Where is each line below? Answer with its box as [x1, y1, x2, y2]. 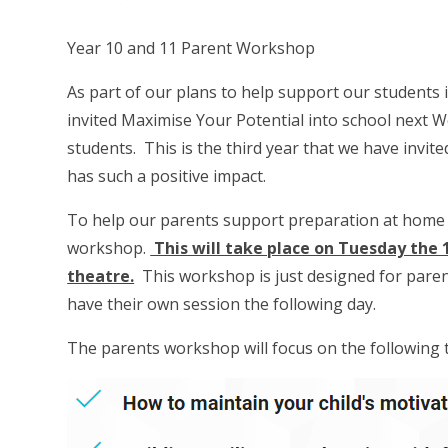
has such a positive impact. [67, 164, 275, 187]
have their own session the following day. [67, 292, 377, 315]
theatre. [67, 264, 135, 287]
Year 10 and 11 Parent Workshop [67, 36, 320, 59]
